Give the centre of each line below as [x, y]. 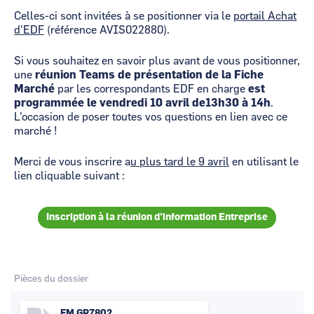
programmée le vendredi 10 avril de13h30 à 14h [142, 103]
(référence [72, 30]
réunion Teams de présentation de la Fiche [149, 75]
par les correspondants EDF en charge [153, 89]
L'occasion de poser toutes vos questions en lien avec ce [151, 117]
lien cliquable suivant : [69, 176]
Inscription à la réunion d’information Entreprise [157, 217]
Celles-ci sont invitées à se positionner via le [124, 16]
